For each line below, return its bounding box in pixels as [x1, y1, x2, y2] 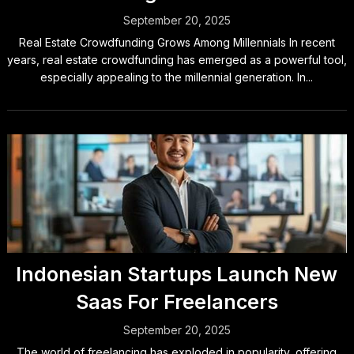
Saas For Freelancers [75, 290, 278, 314]
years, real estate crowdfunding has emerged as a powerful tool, [6, 53, 347, 66]
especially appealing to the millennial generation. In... [40, 70, 314, 84]
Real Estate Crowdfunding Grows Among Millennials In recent [18, 36, 335, 49]
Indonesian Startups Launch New [16, 262, 338, 286]
